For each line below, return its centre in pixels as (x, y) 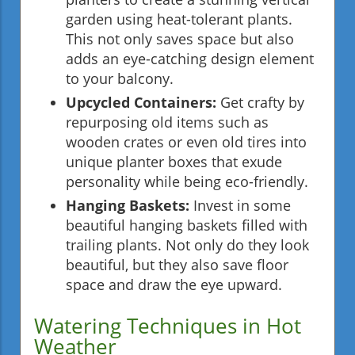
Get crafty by (260, 102)
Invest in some (240, 205)
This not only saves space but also (180, 38)
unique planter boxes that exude (174, 161)
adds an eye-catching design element (190, 58)
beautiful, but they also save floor (177, 264)
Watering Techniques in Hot (168, 325)
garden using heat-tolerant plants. (179, 19)
